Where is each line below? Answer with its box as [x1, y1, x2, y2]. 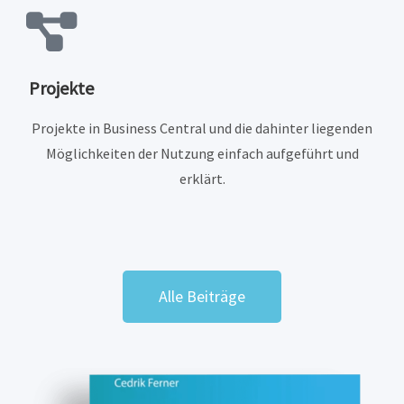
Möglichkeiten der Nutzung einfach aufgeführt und [45, 144, 359, 163]
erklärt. [179, 170, 225, 188]
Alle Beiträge [159, 286, 245, 308]
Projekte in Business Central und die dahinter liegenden [32, 119, 372, 138]
